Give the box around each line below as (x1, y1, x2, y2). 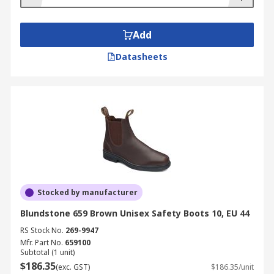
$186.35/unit (211, 262, 254, 272)
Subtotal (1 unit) (20, 247, 75, 257)
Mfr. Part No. (20, 237, 63, 248)
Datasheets (115, 51, 168, 62)
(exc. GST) (56, 262, 90, 272)
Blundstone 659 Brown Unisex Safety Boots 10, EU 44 (20, 207, 250, 219)
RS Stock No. (20, 225, 64, 235)
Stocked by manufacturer (37, 187, 138, 198)
